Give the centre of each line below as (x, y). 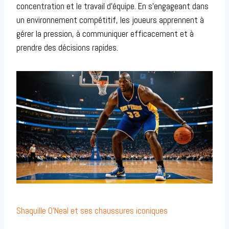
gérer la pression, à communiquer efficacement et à (105, 34)
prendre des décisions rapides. (67, 48)
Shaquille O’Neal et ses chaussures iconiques (92, 210)
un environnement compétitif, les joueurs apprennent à (110, 20)
